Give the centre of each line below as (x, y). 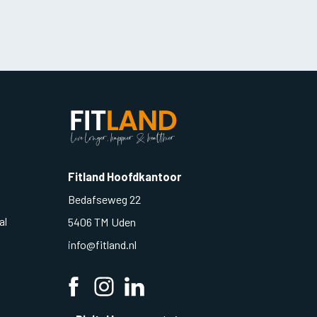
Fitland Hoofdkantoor (125, 177)
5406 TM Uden (102, 222)
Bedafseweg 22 (104, 200)
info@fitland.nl (103, 245)
